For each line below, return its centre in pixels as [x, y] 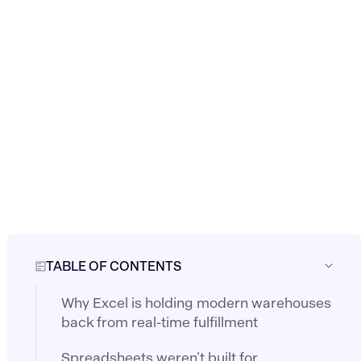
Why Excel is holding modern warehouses [197, 303]
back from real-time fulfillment [160, 322]
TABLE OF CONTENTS [113, 266]
